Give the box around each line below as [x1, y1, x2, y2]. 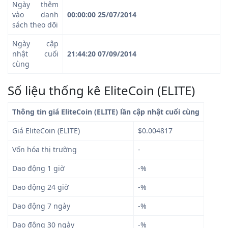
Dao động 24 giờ [12, 182, 69, 192]
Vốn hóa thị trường [12, 144, 77, 154]
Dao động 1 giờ [12, 163, 65, 173]
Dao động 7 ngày [12, 201, 70, 211]
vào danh [12, 9, 59, 19]
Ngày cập [12, 38, 59, 48]
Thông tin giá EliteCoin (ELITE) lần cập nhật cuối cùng [12, 106, 199, 117]
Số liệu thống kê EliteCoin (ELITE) [8, 81, 195, 99]
